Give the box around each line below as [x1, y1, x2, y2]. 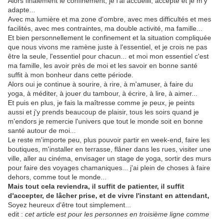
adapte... [8, 6, 37, 14]
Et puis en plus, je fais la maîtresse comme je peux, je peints [8, 99, 195, 107]
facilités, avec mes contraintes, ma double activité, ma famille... [8, 24, 202, 33]
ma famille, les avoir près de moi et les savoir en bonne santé [8, 62, 197, 70]
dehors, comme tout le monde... [8, 173, 107, 181]
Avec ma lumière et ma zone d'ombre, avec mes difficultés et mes [8, 15, 211, 23]
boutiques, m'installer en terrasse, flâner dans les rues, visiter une [8, 145, 211, 153]
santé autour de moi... [8, 127, 78, 135]
